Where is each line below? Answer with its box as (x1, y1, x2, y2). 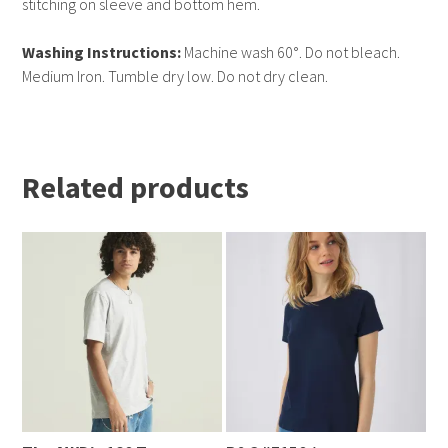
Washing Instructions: (22, 42, 182, 63)
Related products (22, 168, 250, 207)
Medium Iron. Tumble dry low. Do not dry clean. (22, 66, 329, 87)
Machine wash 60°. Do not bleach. (181, 42, 401, 63)
